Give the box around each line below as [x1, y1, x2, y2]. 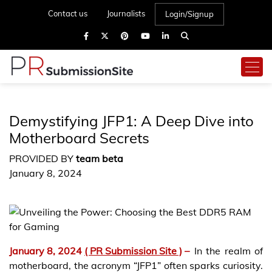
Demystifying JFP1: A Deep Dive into [9, 112, 254, 130]
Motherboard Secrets [9, 129, 149, 147]
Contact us [48, 8, 87, 18]
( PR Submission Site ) [84, 245, 182, 257]
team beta [76, 152, 123, 165]
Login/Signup [165, 9, 214, 19]
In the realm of [194, 245, 263, 257]
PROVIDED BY [9, 152, 76, 165]
